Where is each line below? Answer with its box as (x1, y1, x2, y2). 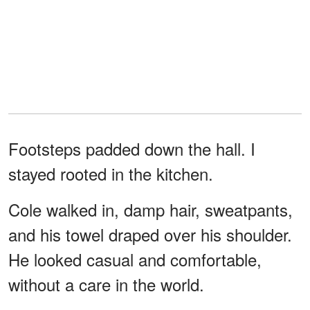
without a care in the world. (8, 271, 204, 296)
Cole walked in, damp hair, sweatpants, (8, 197, 293, 221)
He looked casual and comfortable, (8, 246, 262, 271)
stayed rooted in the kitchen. (8, 161, 213, 185)
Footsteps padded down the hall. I (8, 136, 255, 161)
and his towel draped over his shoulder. (8, 221, 292, 246)
